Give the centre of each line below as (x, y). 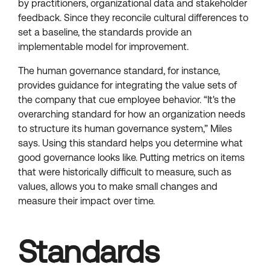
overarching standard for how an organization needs (132, 114)
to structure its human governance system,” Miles (125, 129)
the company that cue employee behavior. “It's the (127, 100)
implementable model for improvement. (103, 47)
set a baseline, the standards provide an (105, 32)
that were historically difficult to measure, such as (125, 172)
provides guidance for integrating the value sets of (127, 85)
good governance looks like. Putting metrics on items (131, 158)
